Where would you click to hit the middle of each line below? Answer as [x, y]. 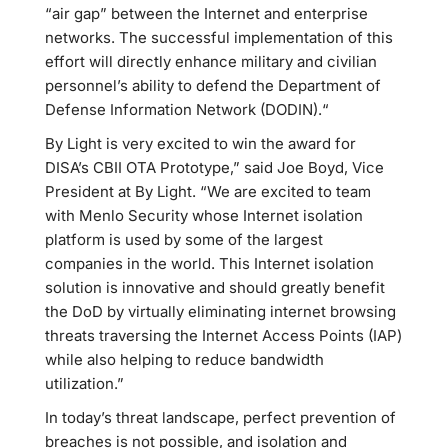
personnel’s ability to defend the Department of [213, 85]
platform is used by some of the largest [184, 239]
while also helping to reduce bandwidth [184, 359]
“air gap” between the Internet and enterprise [206, 13]
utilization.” [84, 383]
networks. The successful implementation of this [219, 37]
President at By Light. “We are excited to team [208, 191]
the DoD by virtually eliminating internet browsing [220, 311]
